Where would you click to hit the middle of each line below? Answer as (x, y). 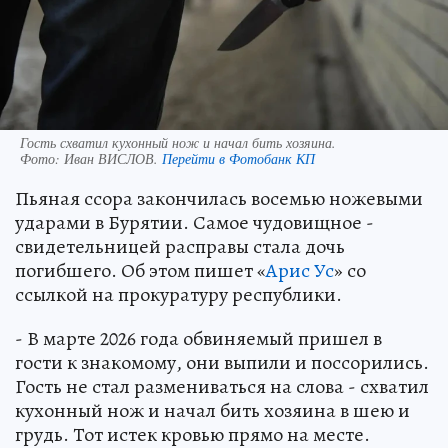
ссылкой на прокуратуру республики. (178, 294)
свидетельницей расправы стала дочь (180, 246)
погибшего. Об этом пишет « (140, 270)
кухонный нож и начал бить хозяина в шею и (212, 410)
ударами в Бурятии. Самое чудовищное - (194, 222)
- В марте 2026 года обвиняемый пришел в (198, 338)
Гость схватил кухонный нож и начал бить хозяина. (178, 142)
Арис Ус (300, 270)
